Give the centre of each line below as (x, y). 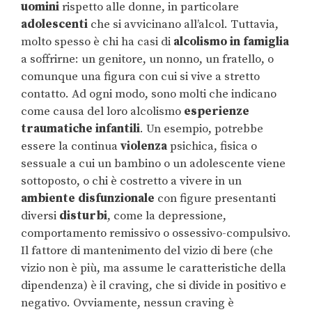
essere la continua (71, 147)
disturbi (83, 216)
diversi (40, 216)
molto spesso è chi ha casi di (97, 42)
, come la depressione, (167, 216)
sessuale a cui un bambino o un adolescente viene (153, 164)
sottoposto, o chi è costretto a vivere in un (131, 181)
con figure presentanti (215, 199)
